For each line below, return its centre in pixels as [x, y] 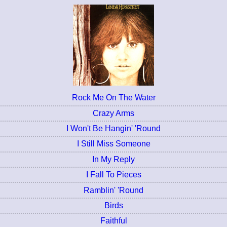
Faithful [113, 221]
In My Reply [113, 159]
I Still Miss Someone [113, 144]
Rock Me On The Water [113, 98]
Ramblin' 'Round [113, 190]
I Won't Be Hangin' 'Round [113, 129]
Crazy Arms [113, 113]
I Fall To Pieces [113, 175]
